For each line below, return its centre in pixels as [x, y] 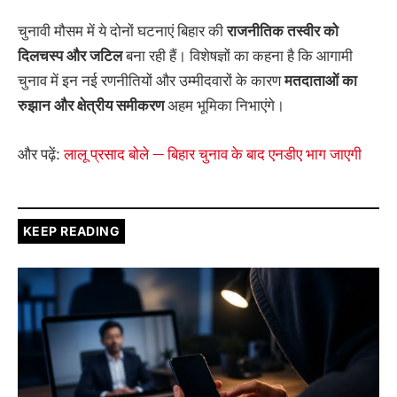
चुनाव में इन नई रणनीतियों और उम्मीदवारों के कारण [151, 81]
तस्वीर [305, 31]
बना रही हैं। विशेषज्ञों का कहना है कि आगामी [237, 56]
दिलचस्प [42, 56]
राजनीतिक [257, 31]
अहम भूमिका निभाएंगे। [224, 106]
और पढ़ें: [41, 154]
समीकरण [140, 106]
